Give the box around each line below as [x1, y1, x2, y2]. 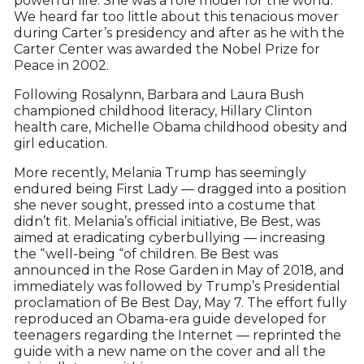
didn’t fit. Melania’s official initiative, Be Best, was [13, 214, 320, 230]
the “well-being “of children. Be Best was [13, 246, 278, 262]
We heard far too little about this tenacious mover [13, 9, 339, 25]
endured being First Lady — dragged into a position [13, 181, 346, 197]
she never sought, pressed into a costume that [13, 197, 316, 214]
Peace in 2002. [13, 58, 109, 74]
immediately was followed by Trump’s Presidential [13, 279, 340, 295]
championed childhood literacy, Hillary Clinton [13, 103, 312, 119]
